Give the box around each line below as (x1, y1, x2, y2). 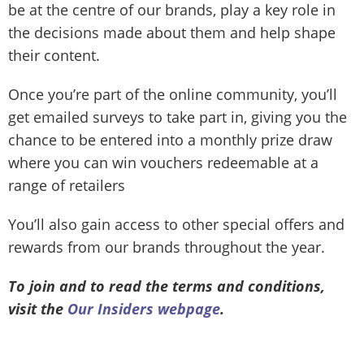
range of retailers (8, 175, 125, 195)
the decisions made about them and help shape (8, 23, 336, 42)
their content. (8, 45, 100, 65)
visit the (8, 299, 67, 318)
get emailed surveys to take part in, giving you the (8, 107, 347, 127)
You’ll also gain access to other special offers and (8, 214, 344, 234)
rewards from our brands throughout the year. (8, 237, 325, 257)
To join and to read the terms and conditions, (8, 276, 325, 296)
